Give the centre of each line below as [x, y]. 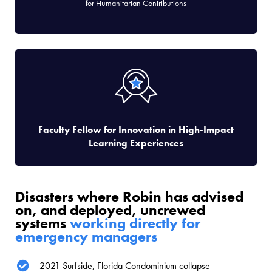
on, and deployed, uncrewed [110, 209]
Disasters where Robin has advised [129, 196]
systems [42, 223]
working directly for [135, 223]
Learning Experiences [136, 143]
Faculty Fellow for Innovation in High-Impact [136, 130]
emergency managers [86, 236]
